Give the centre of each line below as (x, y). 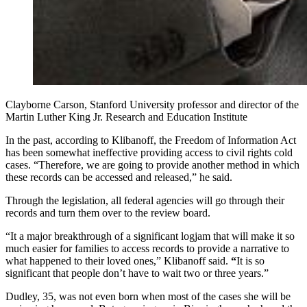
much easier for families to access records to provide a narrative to (147, 248)
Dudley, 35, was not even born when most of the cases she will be (148, 296)
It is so (250, 260)
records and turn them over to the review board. (108, 212)
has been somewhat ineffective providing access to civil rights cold (149, 152)
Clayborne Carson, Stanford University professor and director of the (152, 104)
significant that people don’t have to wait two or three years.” (137, 273)
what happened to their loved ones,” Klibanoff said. (118, 260)
